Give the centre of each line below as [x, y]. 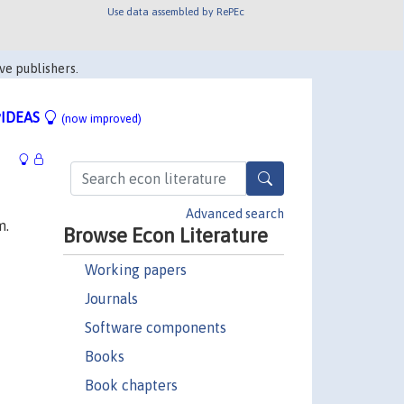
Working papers [135, 269]
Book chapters [131, 385]
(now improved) [101, 119]
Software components [155, 327]
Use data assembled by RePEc [176, 11]
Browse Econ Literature [165, 235]
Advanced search [235, 213]
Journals [111, 298]
